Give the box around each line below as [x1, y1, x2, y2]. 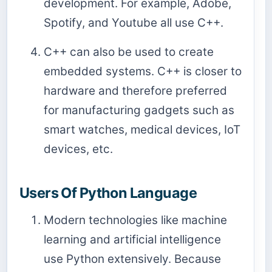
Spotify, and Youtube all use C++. [44, 16, 223, 30]
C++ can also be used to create [44, 44, 214, 59]
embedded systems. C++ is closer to [44, 64, 242, 78]
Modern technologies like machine [44, 212, 227, 227]
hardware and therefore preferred [44, 83, 227, 98]
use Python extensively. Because [44, 251, 221, 266]
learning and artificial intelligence [44, 232, 221, 246]
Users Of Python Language [19, 183, 197, 202]
